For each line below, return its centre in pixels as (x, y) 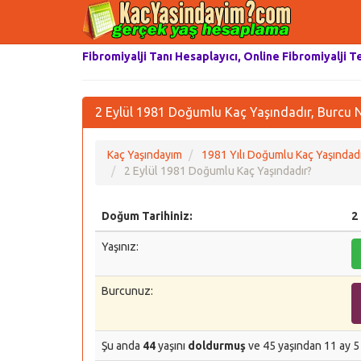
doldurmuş (217, 346)
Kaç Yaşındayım (145, 155)
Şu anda (122, 346)
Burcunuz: (127, 291)
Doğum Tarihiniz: (147, 216)
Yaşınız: (120, 247)
